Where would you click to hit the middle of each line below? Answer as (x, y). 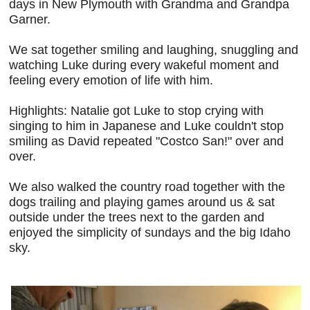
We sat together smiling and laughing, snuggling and (154, 50)
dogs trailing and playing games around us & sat (142, 202)
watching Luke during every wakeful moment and (144, 65)
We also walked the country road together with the (147, 187)
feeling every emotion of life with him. (111, 81)
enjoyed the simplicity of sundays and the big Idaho (150, 233)
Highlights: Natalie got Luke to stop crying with (137, 111)
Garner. (32, 20)
